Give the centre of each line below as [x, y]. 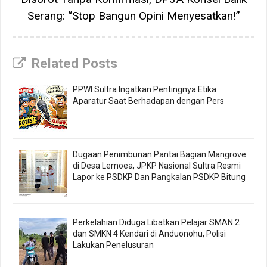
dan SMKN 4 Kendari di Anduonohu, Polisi [149, 233]
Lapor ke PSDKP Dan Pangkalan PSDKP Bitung [159, 177]
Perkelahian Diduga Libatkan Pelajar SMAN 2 [156, 222]
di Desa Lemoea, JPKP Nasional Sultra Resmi [157, 165]
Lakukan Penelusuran [113, 245]
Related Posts [74, 63]
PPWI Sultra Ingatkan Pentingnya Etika [145, 89]
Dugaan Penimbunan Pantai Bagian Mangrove [159, 154]
